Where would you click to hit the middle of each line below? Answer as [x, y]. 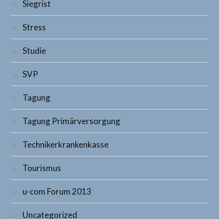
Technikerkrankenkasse [66, 144]
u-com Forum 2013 [57, 191]
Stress [34, 27]
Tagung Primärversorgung [72, 121]
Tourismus [42, 168]
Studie [34, 51]
